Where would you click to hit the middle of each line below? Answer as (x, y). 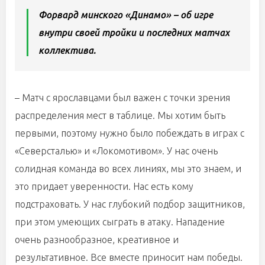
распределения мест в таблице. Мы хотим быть (120, 115)
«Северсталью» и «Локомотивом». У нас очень (116, 151)
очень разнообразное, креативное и (97, 240)
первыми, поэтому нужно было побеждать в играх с (130, 133)
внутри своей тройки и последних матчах (134, 33)
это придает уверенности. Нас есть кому (104, 186)
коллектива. (67, 50)
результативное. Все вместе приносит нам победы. (129, 257)
